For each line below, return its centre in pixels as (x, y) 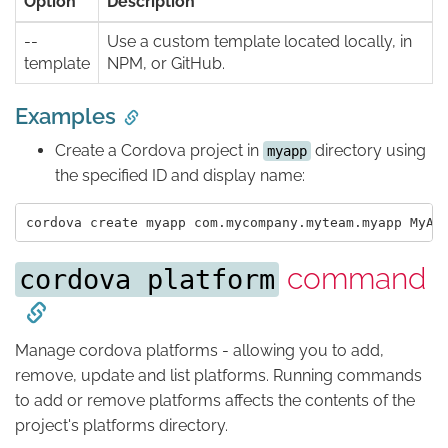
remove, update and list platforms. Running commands (218, 376)
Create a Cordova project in (159, 151)
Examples (65, 116)
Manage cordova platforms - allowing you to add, (199, 351)
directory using (368, 151)
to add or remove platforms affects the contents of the (215, 401)
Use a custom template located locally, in (259, 42)
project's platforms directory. (121, 426)
